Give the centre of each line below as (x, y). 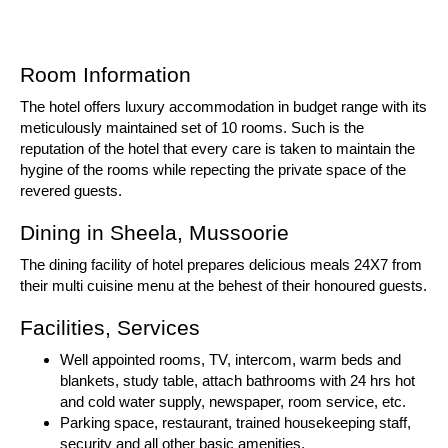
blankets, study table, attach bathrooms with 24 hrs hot (237, 380)
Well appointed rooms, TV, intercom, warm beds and (230, 359)
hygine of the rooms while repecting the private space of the (213, 169)
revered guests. (71, 190)
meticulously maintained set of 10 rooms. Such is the (192, 127)
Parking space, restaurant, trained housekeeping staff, (235, 422)
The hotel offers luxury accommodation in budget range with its (223, 106)
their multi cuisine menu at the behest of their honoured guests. (223, 285)
